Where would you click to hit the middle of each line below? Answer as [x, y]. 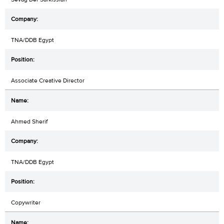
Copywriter [26, 202]
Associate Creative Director [48, 80]
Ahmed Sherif [29, 121]
